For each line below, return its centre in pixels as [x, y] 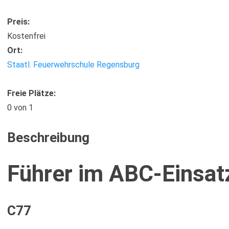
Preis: [18, 21]
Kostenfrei [26, 36]
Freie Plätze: [31, 93]
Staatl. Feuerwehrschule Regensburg [73, 64]
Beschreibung [48, 137]
